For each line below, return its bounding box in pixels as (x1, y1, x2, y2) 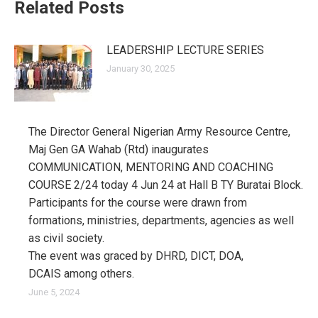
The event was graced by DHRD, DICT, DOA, (28, 249, 243, 263)
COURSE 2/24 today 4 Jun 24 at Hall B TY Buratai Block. (28, 178, 303, 192)
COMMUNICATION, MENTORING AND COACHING (28, 160, 273, 174)
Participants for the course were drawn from (28, 196, 247, 209)
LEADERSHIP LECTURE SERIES (106, 43, 264, 57)
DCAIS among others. (28, 267, 134, 280)
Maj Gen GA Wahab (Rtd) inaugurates (28, 143, 209, 156)
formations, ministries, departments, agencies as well (28, 214, 294, 227)
